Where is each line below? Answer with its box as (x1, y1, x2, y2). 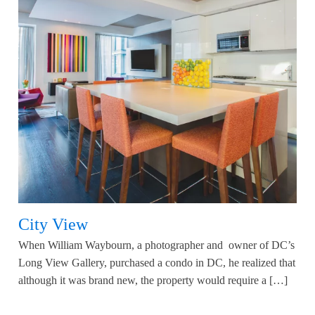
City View (18, 215, 88, 234)
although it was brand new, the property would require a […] (18, 274, 288, 287)
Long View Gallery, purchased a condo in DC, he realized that (18, 257, 295, 269)
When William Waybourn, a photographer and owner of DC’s (18, 239, 295, 252)
